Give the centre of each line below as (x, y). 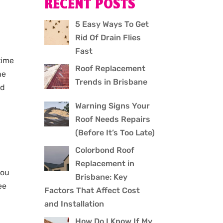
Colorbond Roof (105, 150)
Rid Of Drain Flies (108, 38)
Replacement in (105, 164)
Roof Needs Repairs (113, 119)
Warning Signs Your (113, 106)
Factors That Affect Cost (92, 191)
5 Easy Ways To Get (112, 24)
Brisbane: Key (102, 177)
